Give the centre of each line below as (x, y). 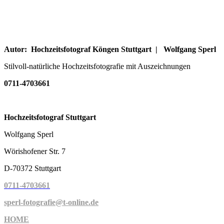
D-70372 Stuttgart (32, 168)
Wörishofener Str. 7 (35, 151)
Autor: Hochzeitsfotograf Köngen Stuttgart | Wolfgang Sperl (110, 49)
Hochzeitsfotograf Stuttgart (50, 117)
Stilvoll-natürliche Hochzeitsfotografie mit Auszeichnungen (97, 66)
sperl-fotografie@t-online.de (51, 202)
